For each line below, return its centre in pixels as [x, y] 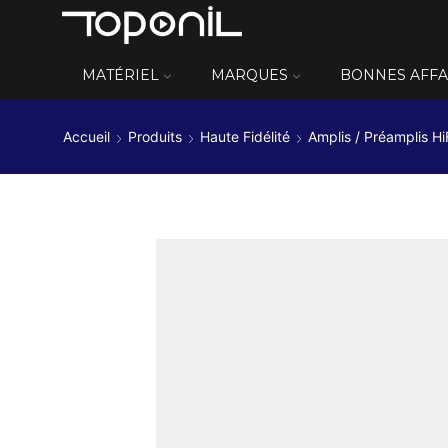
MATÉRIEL [120, 75]
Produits [155, 137]
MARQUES [249, 75]
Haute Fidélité [245, 137]
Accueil [86, 137]
